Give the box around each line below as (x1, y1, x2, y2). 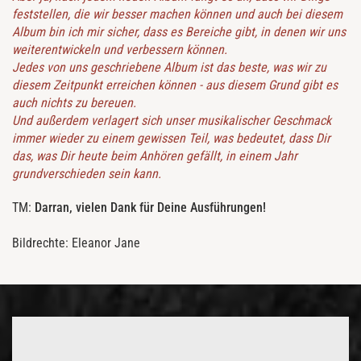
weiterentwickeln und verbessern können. (12, 42, 227, 58)
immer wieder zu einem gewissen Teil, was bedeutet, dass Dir (12, 131, 330, 147)
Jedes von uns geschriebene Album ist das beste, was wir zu (12, 60, 326, 76)
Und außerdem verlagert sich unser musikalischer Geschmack (12, 113, 331, 129)
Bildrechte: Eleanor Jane (12, 235, 140, 251)
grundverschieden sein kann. (12, 166, 161, 182)
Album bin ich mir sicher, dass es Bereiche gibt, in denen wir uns (12, 24, 346, 40)
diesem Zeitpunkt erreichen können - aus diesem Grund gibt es (12, 77, 338, 93)
